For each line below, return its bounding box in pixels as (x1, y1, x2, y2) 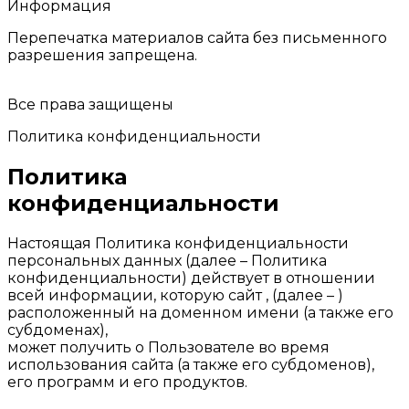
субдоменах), (7, 321, 108, 340)
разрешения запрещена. (7, 47, 197, 65)
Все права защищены (7, 96, 173, 114)
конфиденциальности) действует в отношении (7, 269, 375, 288)
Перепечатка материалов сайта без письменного (7, 29, 387, 47)
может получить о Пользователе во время (7, 339, 330, 357)
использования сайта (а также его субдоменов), (7, 356, 374, 374)
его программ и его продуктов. (7, 373, 247, 392)
